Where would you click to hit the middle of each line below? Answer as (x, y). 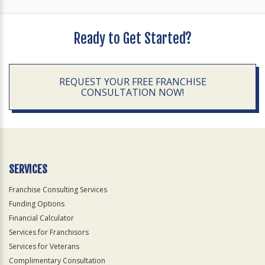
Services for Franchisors (49, 232)
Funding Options (37, 203)
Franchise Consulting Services (58, 189)
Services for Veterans (44, 246)
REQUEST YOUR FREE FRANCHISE (132, 81)
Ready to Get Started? (132, 38)
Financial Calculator (41, 218)
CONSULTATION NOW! (132, 92)
